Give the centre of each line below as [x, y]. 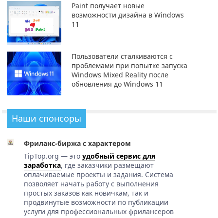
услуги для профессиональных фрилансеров [99, 212]
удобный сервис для [118, 156]
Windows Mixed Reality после [120, 75]
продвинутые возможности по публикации [96, 202]
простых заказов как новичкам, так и [86, 193]
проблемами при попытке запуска [129, 66]
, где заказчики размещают [107, 165]
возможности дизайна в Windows [127, 15]
